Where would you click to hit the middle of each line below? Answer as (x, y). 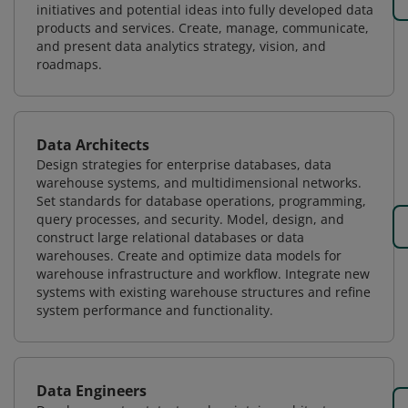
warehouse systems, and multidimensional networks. (199, 183)
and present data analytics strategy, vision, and (181, 46)
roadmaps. (69, 64)
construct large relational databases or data (170, 237)
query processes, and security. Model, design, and (190, 219)
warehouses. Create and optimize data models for (189, 255)
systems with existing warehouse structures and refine (204, 292)
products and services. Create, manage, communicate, (203, 28)
